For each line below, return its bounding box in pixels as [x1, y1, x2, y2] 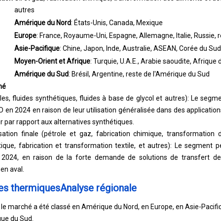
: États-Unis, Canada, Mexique [71, 14, 163, 22]
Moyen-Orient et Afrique [14, 53, 90, 61]
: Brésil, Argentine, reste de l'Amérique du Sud [68, 66, 210, 74]
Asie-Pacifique [14, 40, 60, 48]
